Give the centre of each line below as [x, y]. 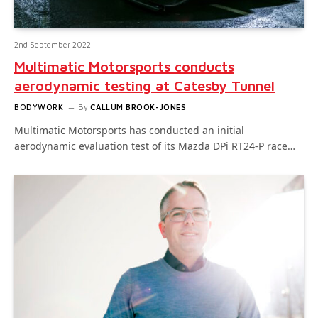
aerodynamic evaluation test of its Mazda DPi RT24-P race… [155, 146]
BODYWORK [39, 106]
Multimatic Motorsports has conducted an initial [129, 130]
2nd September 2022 [53, 44]
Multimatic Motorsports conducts [124, 66]
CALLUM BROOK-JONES [138, 106]
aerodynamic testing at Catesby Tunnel [144, 85]
